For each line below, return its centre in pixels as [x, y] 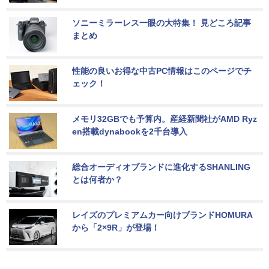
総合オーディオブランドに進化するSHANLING [161, 167]
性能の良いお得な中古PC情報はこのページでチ [162, 71]
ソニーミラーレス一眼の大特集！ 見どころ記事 [162, 23]
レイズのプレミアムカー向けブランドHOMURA [162, 215]
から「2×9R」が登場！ [116, 228]
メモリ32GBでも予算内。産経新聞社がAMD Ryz [165, 119]
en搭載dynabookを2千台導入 [130, 132]
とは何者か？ [97, 180]
